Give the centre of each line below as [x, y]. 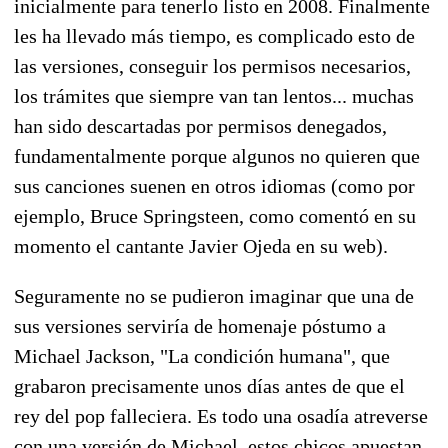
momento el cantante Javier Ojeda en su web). [201, 245]
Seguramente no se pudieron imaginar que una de [214, 295]
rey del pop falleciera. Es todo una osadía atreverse [221, 415]
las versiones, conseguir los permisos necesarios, [212, 65]
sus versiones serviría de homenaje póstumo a [200, 325]
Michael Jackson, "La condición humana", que [202, 355]
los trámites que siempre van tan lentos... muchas [214, 95]
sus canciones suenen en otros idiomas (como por [214, 185]
